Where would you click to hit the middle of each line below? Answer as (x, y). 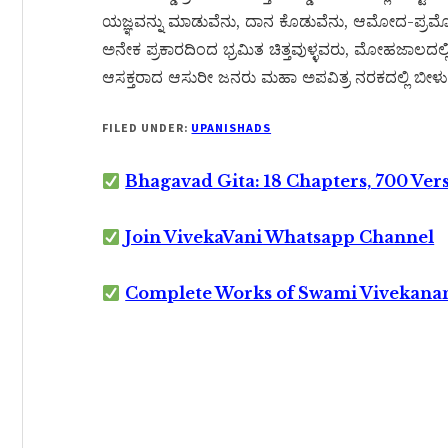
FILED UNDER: (147, 127)
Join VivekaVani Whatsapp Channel (280, 237)
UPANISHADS (231, 127)
